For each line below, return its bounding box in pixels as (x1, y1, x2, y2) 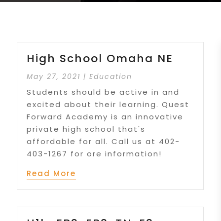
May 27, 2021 (27, 71, 81, 81)
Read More (27, 168, 76, 179)
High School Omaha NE (27, 50, 174, 66)
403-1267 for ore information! (27, 148, 162, 159)
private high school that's (27, 123, 146, 134)
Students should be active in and (27, 86, 180, 97)
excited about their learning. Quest (27, 99, 190, 110)
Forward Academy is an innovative (27, 111, 184, 122)
